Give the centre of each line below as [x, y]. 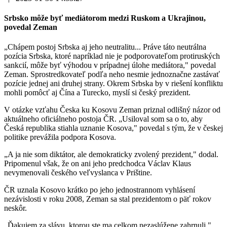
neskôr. [15, 208]
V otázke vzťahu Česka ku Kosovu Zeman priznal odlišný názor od [112, 110]
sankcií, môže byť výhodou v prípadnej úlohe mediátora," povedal [110, 65]
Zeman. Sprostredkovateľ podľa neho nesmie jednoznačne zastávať [112, 74]
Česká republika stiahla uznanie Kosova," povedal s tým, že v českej [113, 128]
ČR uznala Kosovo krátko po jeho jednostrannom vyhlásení [100, 190]
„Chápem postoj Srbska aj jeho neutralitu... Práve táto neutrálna [105, 47]
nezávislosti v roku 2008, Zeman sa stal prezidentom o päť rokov [108, 199]
